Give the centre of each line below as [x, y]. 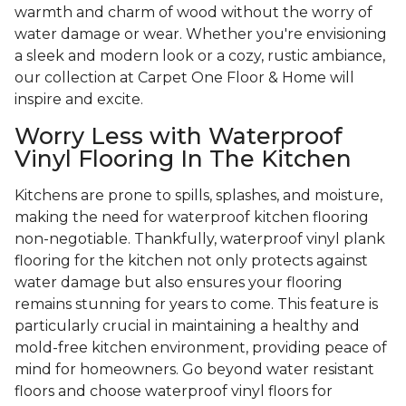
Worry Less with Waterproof [179, 136]
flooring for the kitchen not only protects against [191, 261]
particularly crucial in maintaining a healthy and [187, 326]
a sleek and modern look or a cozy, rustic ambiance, [200, 56]
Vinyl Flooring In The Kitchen [183, 159]
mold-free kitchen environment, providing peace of [201, 348]
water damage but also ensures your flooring [179, 283]
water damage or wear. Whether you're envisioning [201, 34]
